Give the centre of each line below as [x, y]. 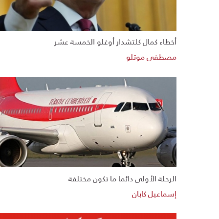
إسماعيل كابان [154, 193]
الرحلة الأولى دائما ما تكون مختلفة [122, 178]
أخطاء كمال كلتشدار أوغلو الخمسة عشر [115, 42]
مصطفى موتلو [151, 57]
